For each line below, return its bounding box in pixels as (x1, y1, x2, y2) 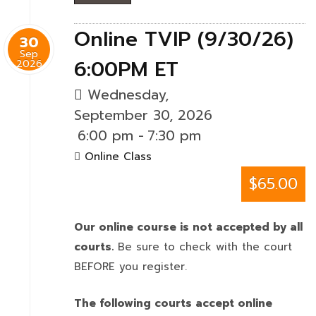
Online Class (85, 149, 152, 164)
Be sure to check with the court (114, 239, 292, 255)
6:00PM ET (74, 54, 178, 85)
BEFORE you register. (74, 259, 191, 274)
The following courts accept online (74, 296, 272, 311)
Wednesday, (83, 85, 169, 105)
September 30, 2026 (74, 105, 212, 126)
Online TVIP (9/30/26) (74, 24, 293, 54)
